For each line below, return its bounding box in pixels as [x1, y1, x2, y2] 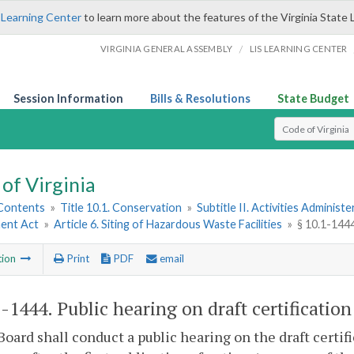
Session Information [13, 92, 123, 105]
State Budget [277, 92, 349, 105]
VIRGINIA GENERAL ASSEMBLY [100, 43, 233, 54]
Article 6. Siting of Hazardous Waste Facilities [54, 217, 283, 232]
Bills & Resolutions [150, 92, 250, 105]
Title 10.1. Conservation [60, 201, 183, 215]
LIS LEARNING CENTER [249, 43, 348, 54]
